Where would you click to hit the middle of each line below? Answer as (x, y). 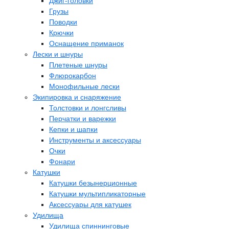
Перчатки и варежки (83, 119)
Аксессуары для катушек (90, 205)
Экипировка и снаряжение (77, 97)
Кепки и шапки (73, 130)
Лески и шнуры (58, 54)
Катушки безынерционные (93, 183)
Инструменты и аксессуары (95, 140)
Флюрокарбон (73, 76)
